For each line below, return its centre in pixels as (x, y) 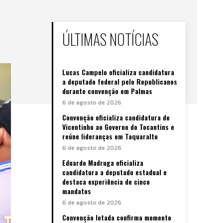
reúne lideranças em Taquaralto (110, 136)
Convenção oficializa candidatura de (116, 117)
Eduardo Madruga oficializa (103, 162)
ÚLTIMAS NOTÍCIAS (110, 39)
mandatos (77, 191)
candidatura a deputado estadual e (114, 172)
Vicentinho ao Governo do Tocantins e (118, 126)
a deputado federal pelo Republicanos (120, 81)
